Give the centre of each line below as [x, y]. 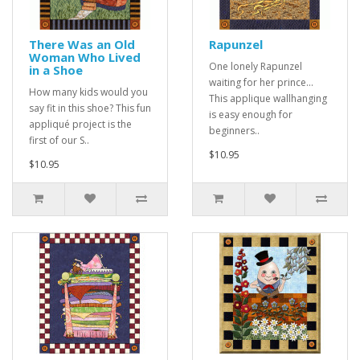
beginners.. [234, 131]
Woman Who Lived [85, 57]
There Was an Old [82, 45]
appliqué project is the [80, 125]
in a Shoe [56, 70]
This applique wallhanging [268, 99]
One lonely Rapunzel [256, 67]
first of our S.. [59, 141]
